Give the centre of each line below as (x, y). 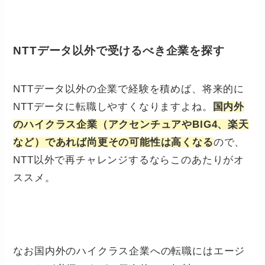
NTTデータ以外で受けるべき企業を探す (119, 50)
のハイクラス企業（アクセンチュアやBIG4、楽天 (131, 125)
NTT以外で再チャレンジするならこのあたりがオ (129, 160)
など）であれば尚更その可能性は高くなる (113, 143)
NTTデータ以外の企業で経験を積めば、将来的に (129, 89)
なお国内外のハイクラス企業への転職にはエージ (129, 251)
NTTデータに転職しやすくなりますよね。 (113, 107)
